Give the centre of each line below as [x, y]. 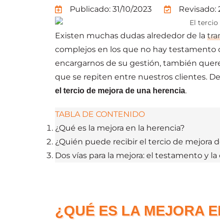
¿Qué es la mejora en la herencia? [120, 128]
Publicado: [90, 9]
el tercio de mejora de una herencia [120, 90]
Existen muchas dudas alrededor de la [131, 35]
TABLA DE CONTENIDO [100, 114]
